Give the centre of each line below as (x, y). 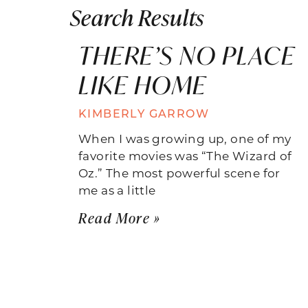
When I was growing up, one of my (185, 138)
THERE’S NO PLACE (187, 55)
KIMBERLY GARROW (144, 113)
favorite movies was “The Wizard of (185, 155)
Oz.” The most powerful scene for (179, 172)
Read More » (120, 217)
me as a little (117, 189)
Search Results (137, 16)
